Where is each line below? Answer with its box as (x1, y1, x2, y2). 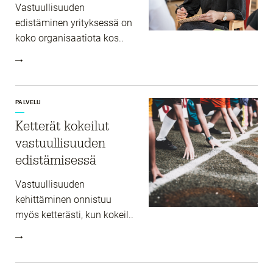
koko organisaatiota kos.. (15, 32, 124, 44)
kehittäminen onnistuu (15, 193, 112, 205)
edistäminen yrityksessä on (15, 16, 132, 29)
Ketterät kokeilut (15, 117, 109, 134)
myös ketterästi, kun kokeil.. (15, 208, 133, 221)
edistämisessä (15, 151, 96, 168)
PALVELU (15, 98, 41, 105)
